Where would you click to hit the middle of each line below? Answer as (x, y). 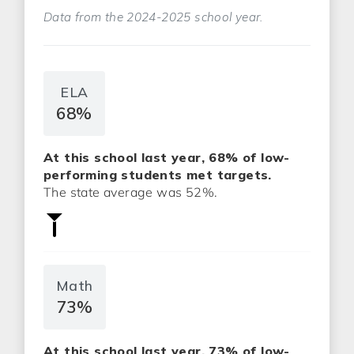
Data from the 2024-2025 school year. (153, 17)
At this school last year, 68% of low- (167, 157)
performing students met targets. (158, 175)
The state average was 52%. (131, 192)
